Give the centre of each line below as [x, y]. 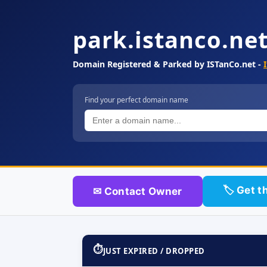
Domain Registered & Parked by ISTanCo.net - [168, 64]
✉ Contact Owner [138, 191]
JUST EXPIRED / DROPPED [154, 251]
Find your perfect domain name [136, 100]
